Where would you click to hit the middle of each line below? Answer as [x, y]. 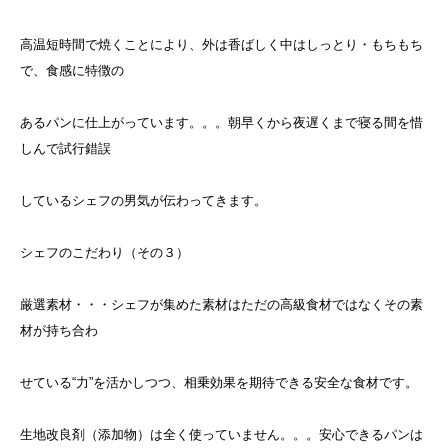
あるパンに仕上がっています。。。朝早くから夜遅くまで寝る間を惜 [221, 122]
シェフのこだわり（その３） [104, 252]
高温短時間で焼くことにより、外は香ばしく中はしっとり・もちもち [221, 44]
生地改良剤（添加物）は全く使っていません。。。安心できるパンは [221, 434]
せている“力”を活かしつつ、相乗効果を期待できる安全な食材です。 [219, 382]
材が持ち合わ [59, 330]
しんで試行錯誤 [65, 148]
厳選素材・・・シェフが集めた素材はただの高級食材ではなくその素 [221, 304]
